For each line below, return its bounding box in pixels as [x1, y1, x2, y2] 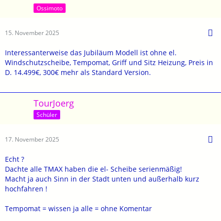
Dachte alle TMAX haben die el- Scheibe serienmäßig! [5, 164, 182, 174]
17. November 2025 [5, 135, 59, 144]
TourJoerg [34, 97, 74, 109]
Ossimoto [37, 3, 63, 12]
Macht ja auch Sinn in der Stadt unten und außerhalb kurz [5, 174, 199, 184]
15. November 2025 [5, 28, 59, 37]
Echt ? [5, 154, 24, 164]
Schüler [37, 110, 57, 119]
